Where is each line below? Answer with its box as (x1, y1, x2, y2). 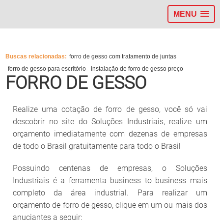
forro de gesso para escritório (8, 65, 86, 72)
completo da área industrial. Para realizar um (13, 188, 207, 197)
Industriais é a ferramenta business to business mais (13, 176, 207, 185)
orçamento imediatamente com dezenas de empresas (13, 129, 207, 138)
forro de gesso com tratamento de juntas (69, 53, 177, 60)
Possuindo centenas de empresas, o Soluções (13, 164, 207, 173)
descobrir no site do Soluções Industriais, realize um (13, 117, 207, 126)
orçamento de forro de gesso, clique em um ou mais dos (13, 200, 207, 210)
